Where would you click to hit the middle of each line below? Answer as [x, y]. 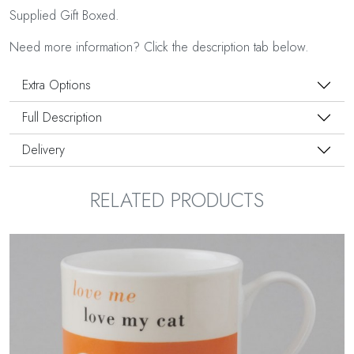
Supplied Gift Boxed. [64, 16]
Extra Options [56, 85]
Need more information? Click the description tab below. [159, 47]
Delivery [43, 150]
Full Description [62, 118]
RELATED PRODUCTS [177, 200]
